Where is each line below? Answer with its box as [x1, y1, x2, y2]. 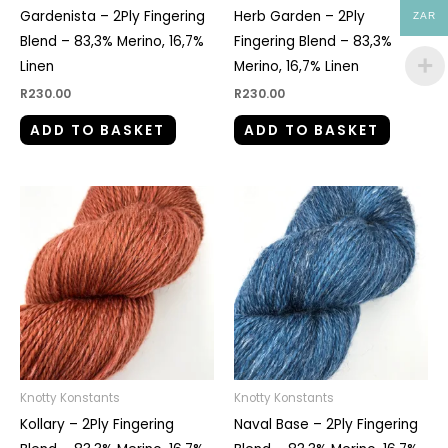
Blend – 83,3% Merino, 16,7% [20, 31, 204, 51]
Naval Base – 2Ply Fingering [234, 415, 418, 435]
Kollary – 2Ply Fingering [20, 415, 174, 435]
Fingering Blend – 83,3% [234, 31, 392, 51]
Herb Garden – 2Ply [234, 6, 365, 26]
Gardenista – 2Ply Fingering [20, 6, 205, 26]
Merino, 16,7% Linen [234, 56, 359, 76]
